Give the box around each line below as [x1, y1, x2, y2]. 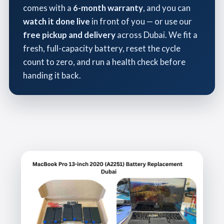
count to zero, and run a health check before [23, 56, 185, 67]
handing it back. [23, 70, 81, 80]
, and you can [143, 2, 190, 13]
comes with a [23, 2, 73, 13]
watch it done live [23, 16, 90, 26]
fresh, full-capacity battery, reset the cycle [23, 43, 180, 53]
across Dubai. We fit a [115, 29, 197, 40]
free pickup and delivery [23, 29, 115, 40]
